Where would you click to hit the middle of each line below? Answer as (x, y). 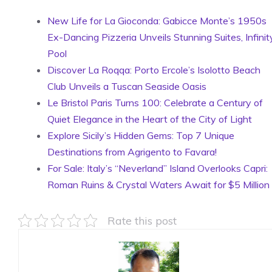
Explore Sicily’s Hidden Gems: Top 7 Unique (141, 135)
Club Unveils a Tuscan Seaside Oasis (127, 86)
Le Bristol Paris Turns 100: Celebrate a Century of (155, 102)
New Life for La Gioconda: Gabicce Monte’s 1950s (157, 20)
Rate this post (142, 220)
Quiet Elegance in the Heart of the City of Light (150, 119)
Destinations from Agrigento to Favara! (132, 151)
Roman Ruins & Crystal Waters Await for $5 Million (158, 184)
